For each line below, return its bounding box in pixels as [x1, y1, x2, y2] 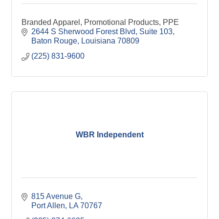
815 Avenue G [31, 192, 81, 200]
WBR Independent [75, 131, 144, 139]
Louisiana [81, 37, 115, 45]
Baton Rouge [31, 37, 77, 45]
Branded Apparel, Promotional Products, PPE [22, 18, 179, 26]
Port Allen [31, 201, 65, 210]
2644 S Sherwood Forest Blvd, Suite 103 [31, 27, 173, 36]
